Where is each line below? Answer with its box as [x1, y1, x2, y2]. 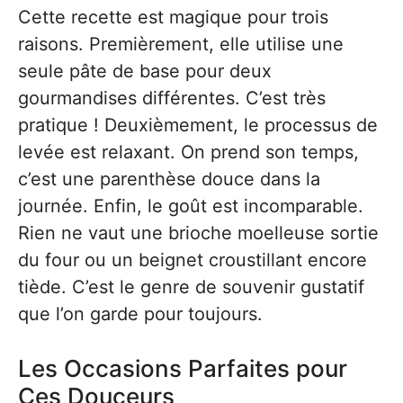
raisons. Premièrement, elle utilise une [18, 33, 344, 55]
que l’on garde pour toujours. [18, 303, 263, 325]
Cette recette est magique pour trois [18, 6, 328, 28]
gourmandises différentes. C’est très [18, 87, 326, 109]
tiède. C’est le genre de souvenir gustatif [18, 276, 364, 298]
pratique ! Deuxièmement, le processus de [18, 114, 378, 136]
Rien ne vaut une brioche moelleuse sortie [18, 222, 379, 244]
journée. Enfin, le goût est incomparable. [18, 195, 363, 217]
